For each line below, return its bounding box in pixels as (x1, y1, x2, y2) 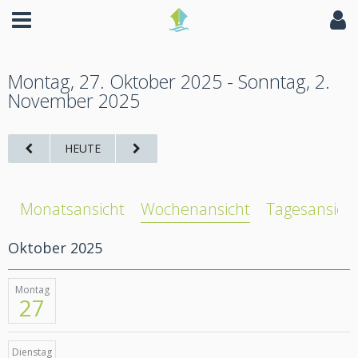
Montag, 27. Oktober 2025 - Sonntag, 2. (8, 69, 330, 94)
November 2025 (8, 88, 140, 113)
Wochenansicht (141, 198, 250, 220)
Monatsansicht (20, 198, 125, 220)
